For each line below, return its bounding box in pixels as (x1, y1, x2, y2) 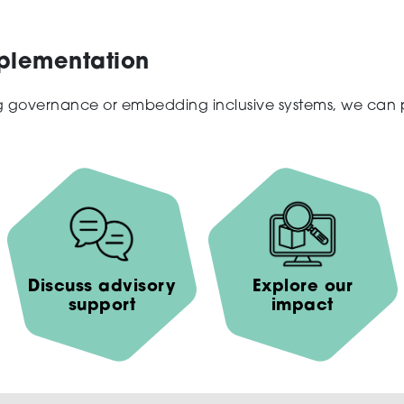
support (68, 298, 135, 316)
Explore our (252, 279, 353, 297)
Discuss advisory (28, 279, 176, 297)
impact (271, 298, 334, 316)
